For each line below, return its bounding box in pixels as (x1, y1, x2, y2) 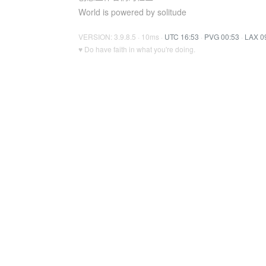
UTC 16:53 (164, 31, 199, 42)
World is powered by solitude (78, 6, 186, 18)
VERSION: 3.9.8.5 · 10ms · (78, 31, 164, 42)
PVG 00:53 (204, 31, 239, 42)
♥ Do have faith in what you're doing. (78, 44, 195, 54)
